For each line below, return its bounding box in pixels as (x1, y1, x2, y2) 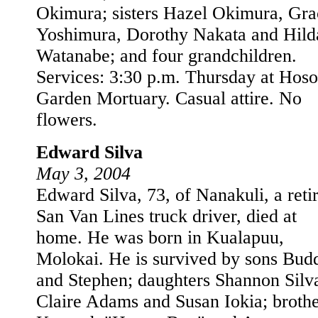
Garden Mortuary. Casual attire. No (36, 88, 302, 109)
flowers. (36, 109, 97, 130)
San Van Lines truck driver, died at (36, 206, 297, 226)
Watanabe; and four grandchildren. (36, 45, 297, 66)
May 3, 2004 (36, 163, 131, 184)
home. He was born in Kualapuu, (36, 227, 284, 248)
